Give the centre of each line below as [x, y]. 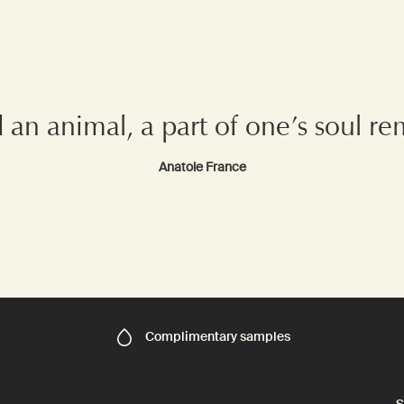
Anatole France [202, 166]
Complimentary [193, 337]
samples [265, 337]
